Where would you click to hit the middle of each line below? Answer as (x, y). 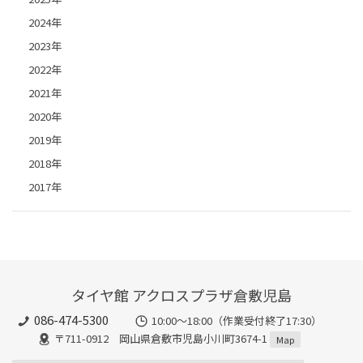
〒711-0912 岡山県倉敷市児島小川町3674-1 (162, 338)
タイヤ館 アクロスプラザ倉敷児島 (181, 295)
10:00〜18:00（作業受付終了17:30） (236, 320)
